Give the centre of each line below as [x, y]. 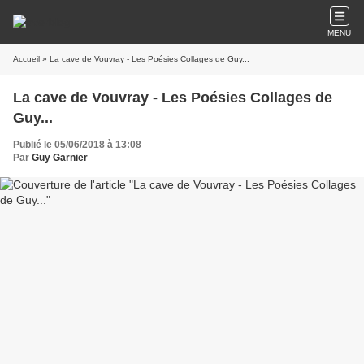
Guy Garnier [60, 158]
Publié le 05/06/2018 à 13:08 [77, 145]
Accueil [26, 59]
